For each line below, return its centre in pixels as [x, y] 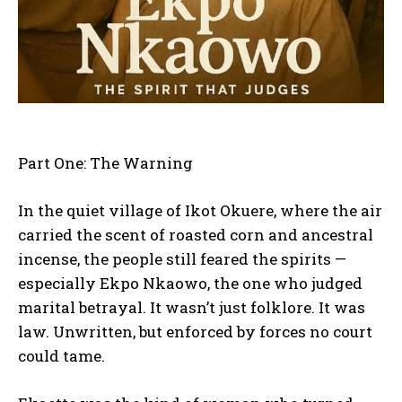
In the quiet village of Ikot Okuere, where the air [200, 210]
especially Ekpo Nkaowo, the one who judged [190, 283]
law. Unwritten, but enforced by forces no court [195, 331]
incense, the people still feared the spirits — [182, 258]
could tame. [61, 355]
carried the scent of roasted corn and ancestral [196, 234]
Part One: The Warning [105, 162]
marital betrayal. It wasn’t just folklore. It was [192, 307]
